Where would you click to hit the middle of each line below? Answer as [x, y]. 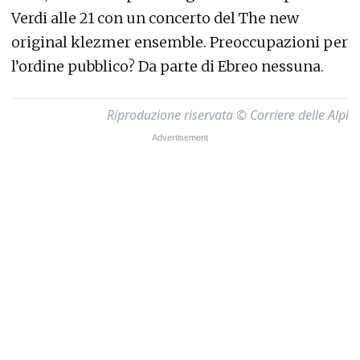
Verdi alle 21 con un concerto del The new [155, 18]
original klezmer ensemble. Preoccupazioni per [180, 42]
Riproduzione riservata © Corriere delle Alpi [228, 115]
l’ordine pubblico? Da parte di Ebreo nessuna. [168, 66]
